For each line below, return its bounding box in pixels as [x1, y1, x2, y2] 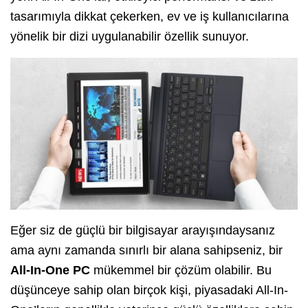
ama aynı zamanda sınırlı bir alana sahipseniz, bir [10, 243, 283, 258]
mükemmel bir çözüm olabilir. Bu [90, 263, 272, 278]
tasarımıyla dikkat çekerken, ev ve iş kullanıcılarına [10, 9, 289, 23]
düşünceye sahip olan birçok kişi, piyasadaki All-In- [10, 283, 288, 298]
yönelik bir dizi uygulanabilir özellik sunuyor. [10, 29, 249, 43]
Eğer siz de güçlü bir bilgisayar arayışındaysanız [10, 223, 275, 238]
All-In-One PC [10, 263, 90, 278]
